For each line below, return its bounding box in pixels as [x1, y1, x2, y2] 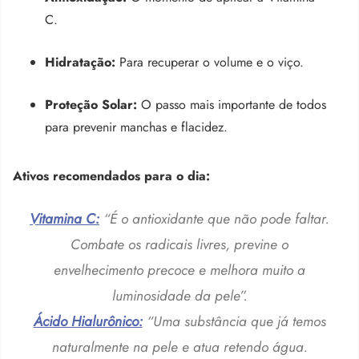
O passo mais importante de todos [137, 95, 326, 114]
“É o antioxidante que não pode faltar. [99, 208, 329, 229]
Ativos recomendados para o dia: [13, 166, 210, 185]
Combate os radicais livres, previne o [71, 233, 288, 255]
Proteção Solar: [45, 95, 137, 114]
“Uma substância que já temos [142, 310, 326, 332]
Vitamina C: [30, 208, 99, 229]
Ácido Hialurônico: [33, 310, 143, 332]
